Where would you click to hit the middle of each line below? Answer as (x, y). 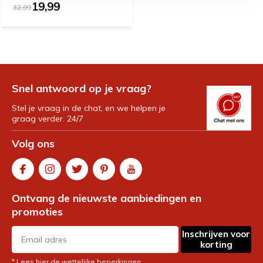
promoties (37, 211)
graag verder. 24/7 (48, 118)
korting (216, 244)
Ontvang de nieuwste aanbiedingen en (107, 198)
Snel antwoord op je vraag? (82, 88)
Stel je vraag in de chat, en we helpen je (89, 108)
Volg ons (33, 143)
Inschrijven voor (216, 234)
